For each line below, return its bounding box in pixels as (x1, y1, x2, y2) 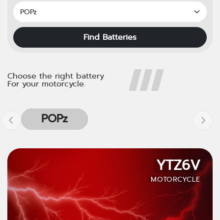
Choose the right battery (7, 70, 104, 82)
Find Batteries (83, 31, 137, 43)
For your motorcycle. (7, 78, 85, 89)
